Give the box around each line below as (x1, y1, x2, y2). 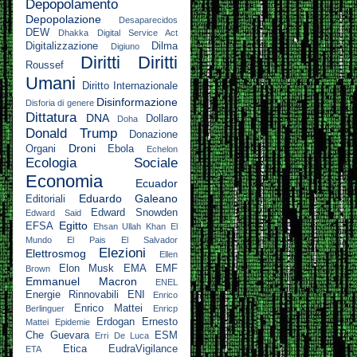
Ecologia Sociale (25, 155, 178, 171)
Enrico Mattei (74, 302, 143, 314)
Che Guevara (25, 329, 89, 341)
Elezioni (99, 245, 146, 261)
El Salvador (121, 234, 178, 245)
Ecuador (135, 176, 178, 190)
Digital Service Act (96, 27, 178, 37)
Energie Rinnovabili (25, 288, 120, 300)
